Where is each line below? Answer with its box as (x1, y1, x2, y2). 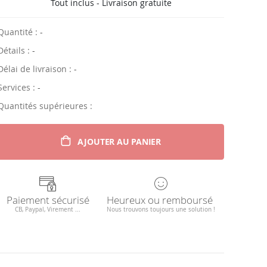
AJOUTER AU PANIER (77, 136, 161, 148)
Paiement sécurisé (6, 193, 89, 207)
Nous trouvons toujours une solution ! (107, 204, 216, 213)
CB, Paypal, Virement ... (15, 204, 81, 213)
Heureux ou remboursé (107, 193, 213, 207)
